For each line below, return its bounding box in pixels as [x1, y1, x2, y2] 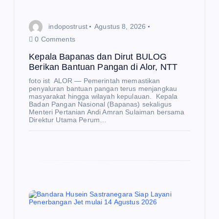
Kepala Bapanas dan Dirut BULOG [29, 52, 167, 62]
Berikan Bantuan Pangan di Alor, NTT [29, 62, 178, 72]
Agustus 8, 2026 [94, 22, 146, 30]
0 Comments [33, 35, 75, 44]
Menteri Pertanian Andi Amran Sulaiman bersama [29, 108, 185, 116]
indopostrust [48, 22, 88, 30]
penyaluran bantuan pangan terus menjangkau [29, 85, 177, 93]
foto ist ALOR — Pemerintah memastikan [29, 77, 160, 85]
